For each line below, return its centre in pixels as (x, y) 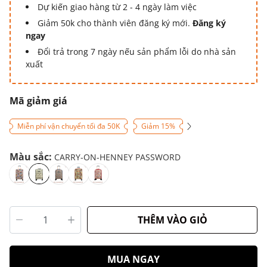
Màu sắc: (32, 157)
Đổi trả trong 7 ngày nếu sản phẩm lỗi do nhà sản (137, 52)
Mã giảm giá (38, 101)
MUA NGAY (133, 259)
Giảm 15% (158, 126)
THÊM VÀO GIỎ (172, 220)
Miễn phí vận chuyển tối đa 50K (69, 126)
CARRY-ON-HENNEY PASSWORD (117, 157)
